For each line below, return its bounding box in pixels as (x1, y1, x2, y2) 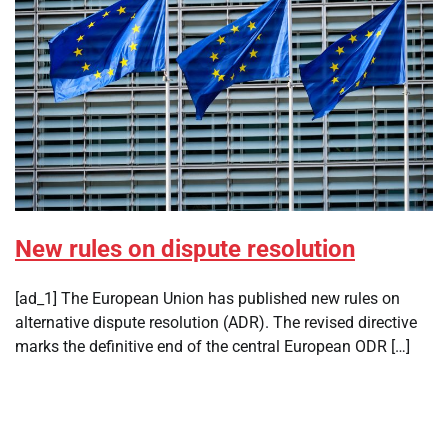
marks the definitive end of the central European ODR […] (15, 337, 410, 357)
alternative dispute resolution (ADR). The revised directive (15, 313, 417, 333)
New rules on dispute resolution (15, 235, 355, 264)
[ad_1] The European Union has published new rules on (15, 289, 400, 309)
